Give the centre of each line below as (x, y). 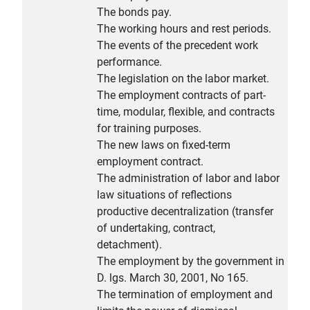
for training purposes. (149, 129)
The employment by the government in (191, 262)
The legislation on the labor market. (183, 79)
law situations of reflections (164, 195)
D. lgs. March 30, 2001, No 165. (173, 278)
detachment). (129, 245)
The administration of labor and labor (188, 179)
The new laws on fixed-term (164, 145)
